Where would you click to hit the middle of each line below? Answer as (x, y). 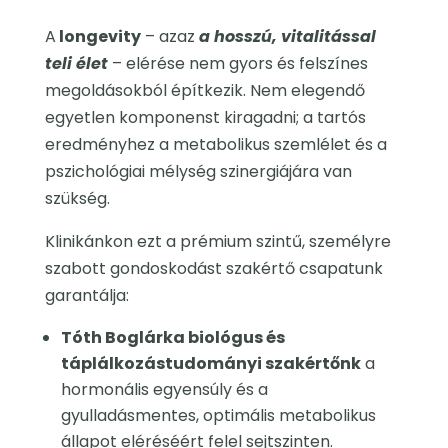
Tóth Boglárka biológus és (172, 338)
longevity (98, 37)
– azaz (169, 37)
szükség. (77, 199)
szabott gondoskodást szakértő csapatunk (213, 269)
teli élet (76, 64)
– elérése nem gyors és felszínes (237, 64)
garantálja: (86, 296)
